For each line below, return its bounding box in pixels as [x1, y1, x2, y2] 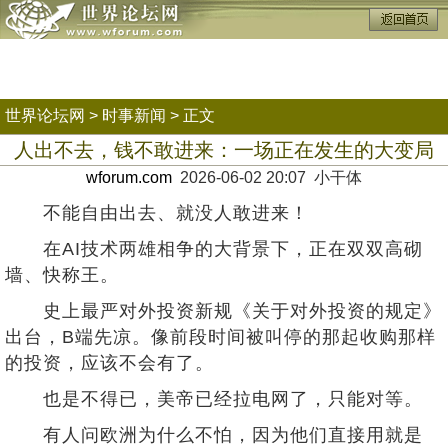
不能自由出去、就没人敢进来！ [5, 203, 309, 223]
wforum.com [86, 169, 172, 186]
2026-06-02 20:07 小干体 [172, 169, 362, 186]
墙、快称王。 [5, 265, 119, 285]
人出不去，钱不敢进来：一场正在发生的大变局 [14, 139, 434, 161]
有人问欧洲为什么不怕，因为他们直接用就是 [5, 425, 423, 445]
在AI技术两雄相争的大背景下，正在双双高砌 [5, 239, 423, 259]
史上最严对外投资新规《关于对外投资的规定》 [5, 301, 442, 321]
